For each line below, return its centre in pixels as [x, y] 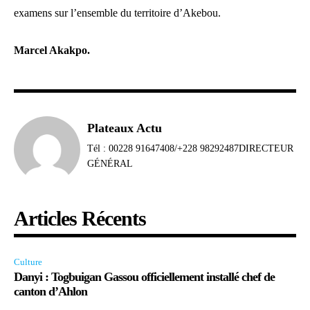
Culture [28, 262]
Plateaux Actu [125, 128]
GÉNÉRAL [110, 164]
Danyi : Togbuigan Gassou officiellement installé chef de [144, 277]
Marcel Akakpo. [52, 51]
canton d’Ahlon [51, 292]
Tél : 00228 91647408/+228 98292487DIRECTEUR [190, 149]
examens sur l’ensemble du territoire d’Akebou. [117, 13]
